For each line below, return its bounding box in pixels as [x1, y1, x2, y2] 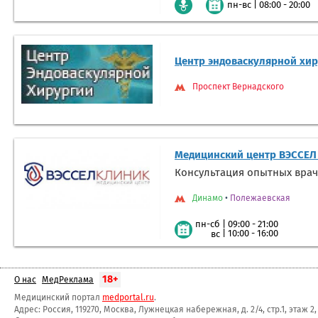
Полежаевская [230, 194, 290, 204]
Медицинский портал [14, 293, 102, 302]
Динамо [192, 194, 223, 204]
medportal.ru [102, 293, 154, 302]
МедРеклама [42, 275, 94, 285]
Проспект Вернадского [192, 83, 284, 92]
